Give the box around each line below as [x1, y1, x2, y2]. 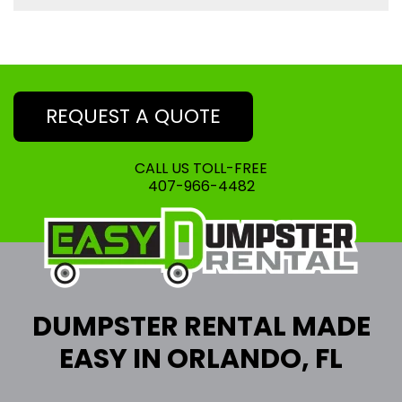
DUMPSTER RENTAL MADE [31, 307, 371, 345]
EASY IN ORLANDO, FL [59, 339, 343, 378]
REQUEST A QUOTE [46, 101, 221, 130]
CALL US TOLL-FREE [135, 157, 267, 179]
